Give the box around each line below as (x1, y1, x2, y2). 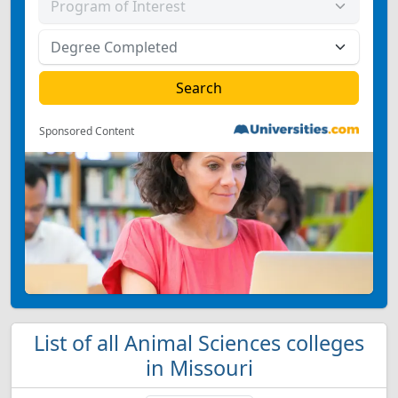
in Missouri (145, 354, 253, 382)
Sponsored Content (39, 123, 134, 139)
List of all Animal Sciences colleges (34, 329, 364, 357)
